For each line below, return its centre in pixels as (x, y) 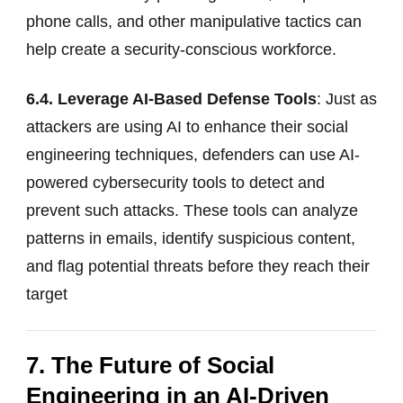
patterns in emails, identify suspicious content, (191, 238)
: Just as (347, 99)
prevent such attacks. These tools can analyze (192, 210)
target (47, 294)
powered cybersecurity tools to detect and (175, 182)
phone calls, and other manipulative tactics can (194, 21)
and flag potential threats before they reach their (198, 266)
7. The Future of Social (150, 365)
